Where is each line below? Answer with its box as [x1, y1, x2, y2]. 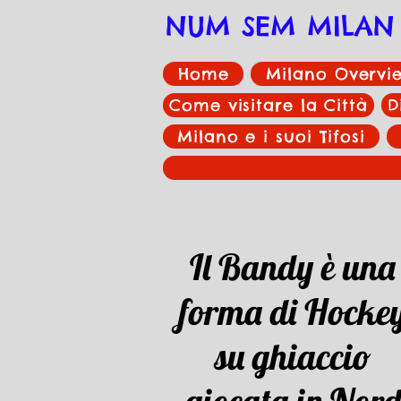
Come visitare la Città [169, 95, 368, 115]
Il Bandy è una [190, 244, 396, 289]
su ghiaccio [215, 334, 371, 379]
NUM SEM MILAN [166, 9, 395, 43]
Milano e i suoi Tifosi [177, 126, 365, 147]
